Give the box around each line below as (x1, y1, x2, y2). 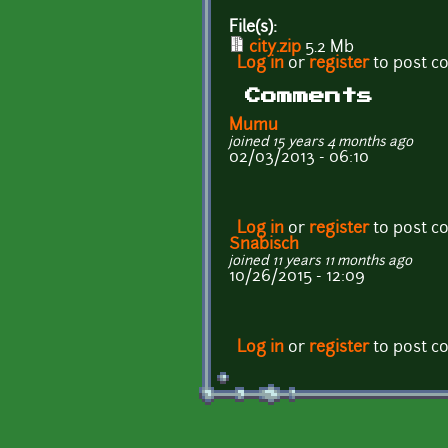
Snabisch (229, 236, 299, 253)
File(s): (229, 19, 281, 36)
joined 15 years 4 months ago (229, 135, 413, 149)
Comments (245, 87, 373, 104)
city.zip (249, 39, 301, 56)
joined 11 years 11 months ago (229, 254, 412, 268)
